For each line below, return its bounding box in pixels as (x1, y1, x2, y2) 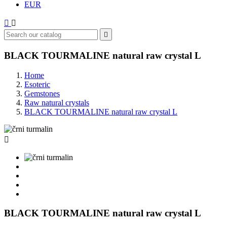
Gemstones (24, 89, 60, 98)
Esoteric (24, 80, 50, 89)
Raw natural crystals (24, 98, 89, 107)
